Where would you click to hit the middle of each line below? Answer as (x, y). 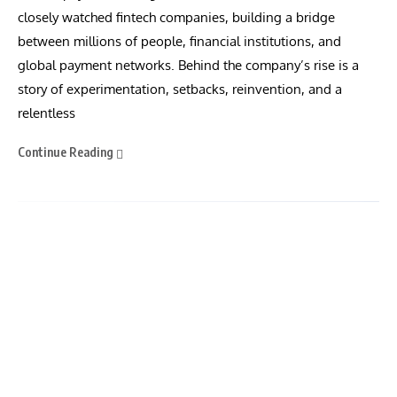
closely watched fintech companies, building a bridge (176, 17)
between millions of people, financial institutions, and (179, 41)
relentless (47, 113)
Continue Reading (67, 152)
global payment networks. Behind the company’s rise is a (188, 65)
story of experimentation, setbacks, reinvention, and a (180, 89)
